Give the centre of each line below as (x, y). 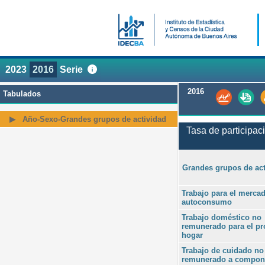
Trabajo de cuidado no (223, 250)
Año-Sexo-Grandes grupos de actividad (94, 119)
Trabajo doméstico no (222, 217)
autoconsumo (207, 202)
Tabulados (22, 94)
